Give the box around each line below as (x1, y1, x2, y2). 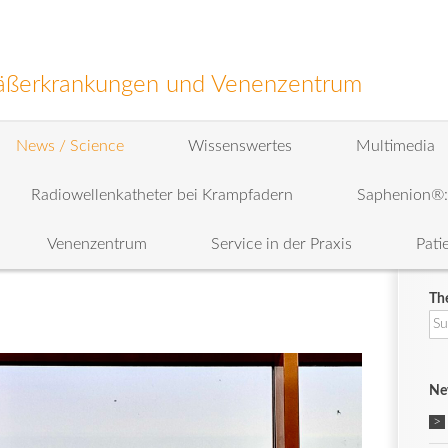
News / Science (16, 138, 124, 154)
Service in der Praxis (211, 236, 352, 252)
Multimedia (356, 138, 435, 154)
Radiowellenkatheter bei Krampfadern (31, 187, 293, 203)
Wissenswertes (188, 138, 292, 154)
